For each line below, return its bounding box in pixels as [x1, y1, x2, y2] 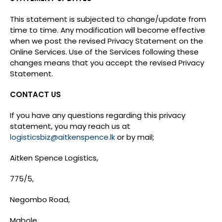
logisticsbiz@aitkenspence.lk [10, 132, 115, 142]
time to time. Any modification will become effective [10, 25, 205, 35]
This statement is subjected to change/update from [10, 14, 206, 24]
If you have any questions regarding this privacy [10, 110, 185, 120]
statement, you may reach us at [10, 121, 130, 131]
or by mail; [117, 132, 154, 142]
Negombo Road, [10, 194, 70, 205]
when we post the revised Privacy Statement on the [10, 36, 203, 46]
